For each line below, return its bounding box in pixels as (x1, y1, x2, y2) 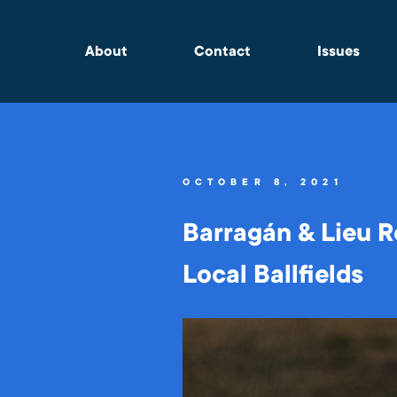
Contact (194, 42, 252, 60)
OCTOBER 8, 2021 (182, 175, 343, 190)
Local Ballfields (182, 259, 363, 292)
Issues (316, 42, 360, 60)
